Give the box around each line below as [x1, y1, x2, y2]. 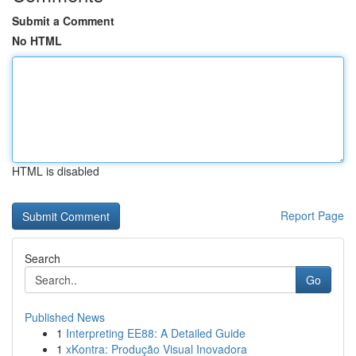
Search [25, 250, 60, 266]
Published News [25, 309, 105, 325]
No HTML [12, 33, 62, 48]
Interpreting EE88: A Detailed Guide [66, 325, 246, 341]
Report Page [281, 207, 344, 223]
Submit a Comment [12, 13, 114, 29]
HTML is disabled [12, 163, 99, 179]
